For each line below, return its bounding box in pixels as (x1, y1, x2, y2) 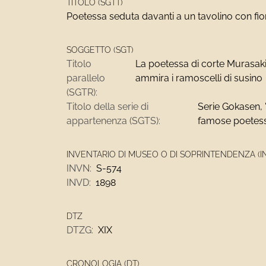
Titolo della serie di (66, 101, 148, 112)
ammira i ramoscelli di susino (135, 72, 263, 84)
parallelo (66, 72, 105, 84)
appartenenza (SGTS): (66, 115, 160, 126)
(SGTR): (66, 87, 97, 98)
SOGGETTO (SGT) (66, 45, 134, 55)
